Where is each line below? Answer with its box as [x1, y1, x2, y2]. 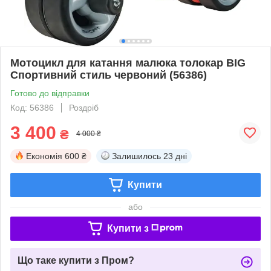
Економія [26, 151, 62, 161]
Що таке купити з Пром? [18, 255, 134, 266]
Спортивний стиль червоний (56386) [10, 68, 207, 81]
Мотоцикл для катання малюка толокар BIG [10, 56, 246, 69]
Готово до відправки [10, 88, 90, 98]
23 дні [163, 151, 187, 161]
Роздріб [69, 102, 99, 113]
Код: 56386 [10, 102, 54, 113]
